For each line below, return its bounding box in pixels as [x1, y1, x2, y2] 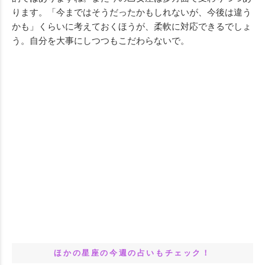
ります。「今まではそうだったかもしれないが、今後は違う [12, 7, 251, 17]
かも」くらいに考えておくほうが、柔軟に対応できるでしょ [12, 21, 251, 31]
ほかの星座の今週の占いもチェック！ [54, 248, 211, 257]
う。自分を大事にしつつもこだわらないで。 [12, 35, 189, 46]
